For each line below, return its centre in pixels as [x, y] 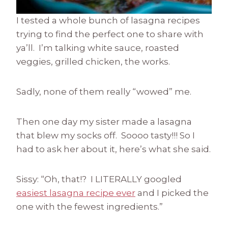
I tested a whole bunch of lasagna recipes [108, 21]
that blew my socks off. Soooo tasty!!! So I [106, 136]
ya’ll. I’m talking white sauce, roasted [98, 48]
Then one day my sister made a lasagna [104, 122]
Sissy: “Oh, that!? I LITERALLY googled [99, 179]
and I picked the [172, 193]
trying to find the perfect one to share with [110, 34]
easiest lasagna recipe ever [76, 193]
